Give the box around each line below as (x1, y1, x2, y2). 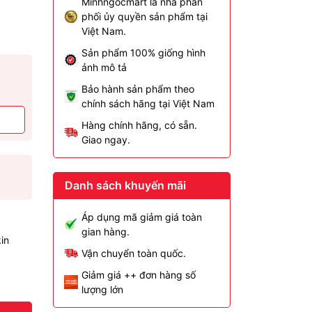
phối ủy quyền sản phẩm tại (81, 10, 208, 22)
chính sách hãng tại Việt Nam (81, 97, 214, 109)
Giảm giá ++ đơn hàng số (81, 269, 196, 281)
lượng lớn (81, 283, 123, 295)
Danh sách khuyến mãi (65, 178, 186, 192)
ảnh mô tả (81, 61, 127, 73)
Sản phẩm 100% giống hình (81, 47, 205, 58)
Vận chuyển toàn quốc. (81, 247, 186, 259)
